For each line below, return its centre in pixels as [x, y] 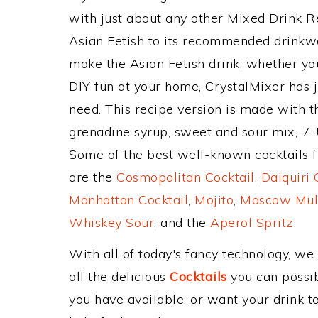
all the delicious [119, 276]
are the [93, 177]
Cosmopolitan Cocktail [186, 177]
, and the [182, 223]
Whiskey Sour [111, 223]
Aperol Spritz [252, 223]
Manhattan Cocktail [128, 200]
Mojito [214, 200]
